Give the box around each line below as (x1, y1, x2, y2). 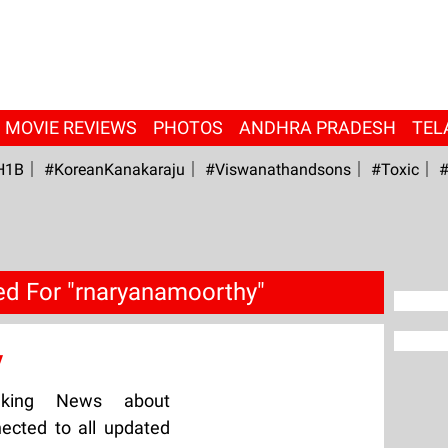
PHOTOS (152, 117, 223, 138)
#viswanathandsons (204, 160, 351, 179)
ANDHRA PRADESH (238, 117, 396, 138)
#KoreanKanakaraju (43, 160, 185, 179)
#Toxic (370, 160, 419, 179)
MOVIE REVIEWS (4, 117, 137, 138)
